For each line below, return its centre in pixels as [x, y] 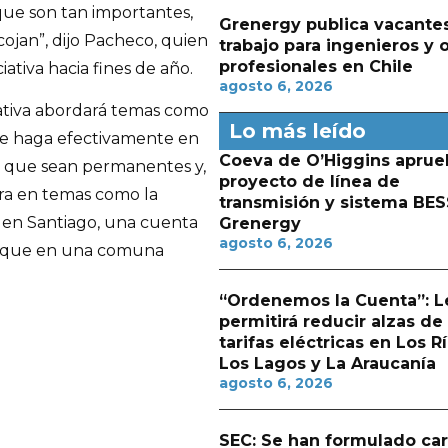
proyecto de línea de [309, 181]
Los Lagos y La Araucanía [327, 363]
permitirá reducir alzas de [330, 321]
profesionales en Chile [315, 66]
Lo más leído [297, 131]
